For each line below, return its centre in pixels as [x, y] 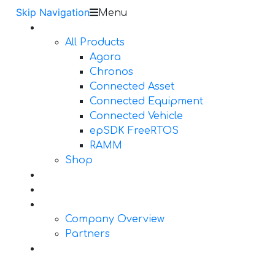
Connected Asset [132, 87]
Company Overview [115, 219]
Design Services [81, 175]
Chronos [111, 72]
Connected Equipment [146, 101]
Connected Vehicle [136, 116]
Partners [87, 234]
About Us [64, 204]
